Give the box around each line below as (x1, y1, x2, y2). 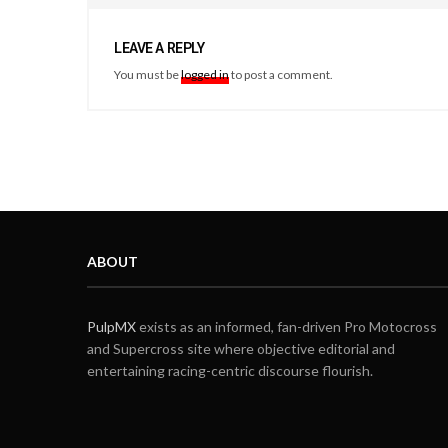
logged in (181, 66, 230, 82)
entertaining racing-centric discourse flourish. (87, 361, 374, 379)
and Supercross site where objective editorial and (87, 339, 396, 357)
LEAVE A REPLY (114, 39, 205, 56)
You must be (114, 66, 182, 82)
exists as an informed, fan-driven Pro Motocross (136, 317, 438, 335)
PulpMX (87, 317, 136, 335)
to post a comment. (229, 66, 334, 82)
